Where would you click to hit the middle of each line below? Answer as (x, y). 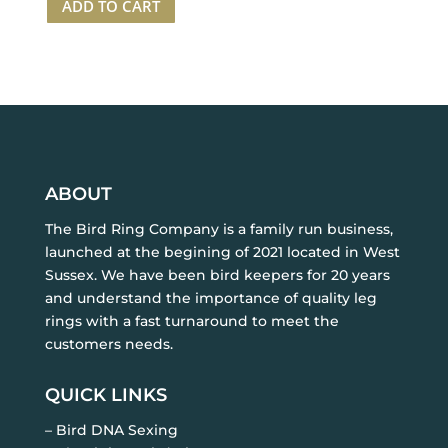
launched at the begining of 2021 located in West (222, 252)
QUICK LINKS (105, 395)
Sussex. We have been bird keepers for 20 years (217, 275)
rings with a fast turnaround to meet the (191, 321)
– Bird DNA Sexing (111, 430)
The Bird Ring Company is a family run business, (218, 229)
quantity (71, 173)
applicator (77, 150)
